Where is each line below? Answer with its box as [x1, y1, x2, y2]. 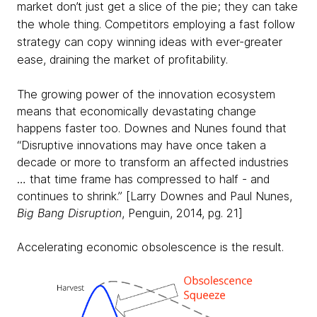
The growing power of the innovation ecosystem [17, 86, 275, 101]
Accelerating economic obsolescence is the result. [17, 239, 284, 254]
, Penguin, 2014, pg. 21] [122, 205, 243, 220]
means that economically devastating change [17, 103, 256, 118]
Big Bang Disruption [17, 205, 122, 220]
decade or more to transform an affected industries [17, 154, 289, 169]
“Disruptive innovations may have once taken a [17, 137, 266, 152]
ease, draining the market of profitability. [17, 52, 228, 67]
